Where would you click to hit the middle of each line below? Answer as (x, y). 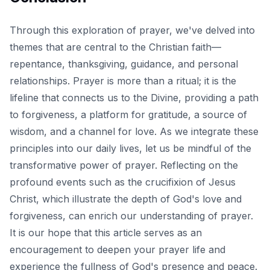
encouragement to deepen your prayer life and (118, 250)
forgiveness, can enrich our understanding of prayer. (131, 216)
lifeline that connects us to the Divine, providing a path (134, 98)
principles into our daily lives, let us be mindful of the (130, 149)
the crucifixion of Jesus (182, 182)
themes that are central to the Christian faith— (115, 47)
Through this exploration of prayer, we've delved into (132, 30)
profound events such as (69, 182)
